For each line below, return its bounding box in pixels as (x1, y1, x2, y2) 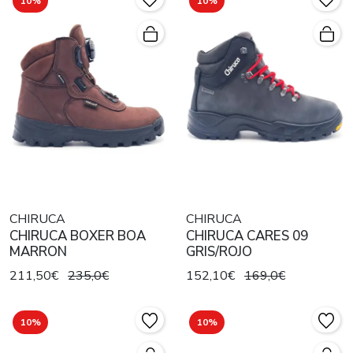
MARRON (9, 243, 67, 261)
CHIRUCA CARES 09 (186, 227, 308, 245)
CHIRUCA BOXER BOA (9, 227, 146, 245)
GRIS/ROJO (186, 243, 252, 261)
